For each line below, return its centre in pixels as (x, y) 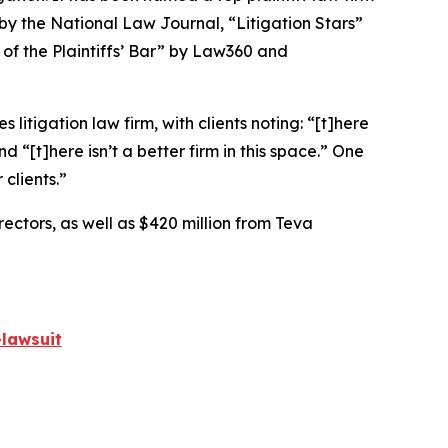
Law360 (222, 51)
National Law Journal (135, 23)
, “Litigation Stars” (291, 23)
